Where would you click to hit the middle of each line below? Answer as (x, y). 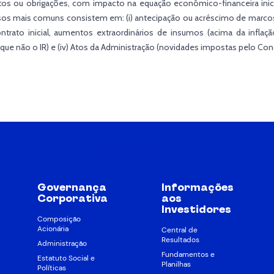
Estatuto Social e (66, 258)
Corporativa (72, 198)
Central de (180, 230)
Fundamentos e (188, 255)
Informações (198, 187)
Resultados (180, 240)
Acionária (53, 229)
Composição (59, 219)
